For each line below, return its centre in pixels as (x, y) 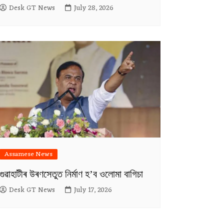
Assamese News (28, 154)
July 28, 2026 (93, 8)
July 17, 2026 (93, 190)
